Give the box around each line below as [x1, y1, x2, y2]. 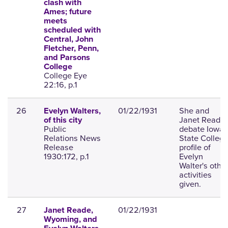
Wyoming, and [43, 214, 97, 225]
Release [43, 141, 73, 154]
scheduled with [43, 25, 101, 36]
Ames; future [43, 7, 92, 17]
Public [43, 123, 66, 136]
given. [179, 178, 201, 191]
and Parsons [43, 52, 90, 63]
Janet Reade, [43, 205, 93, 216]
